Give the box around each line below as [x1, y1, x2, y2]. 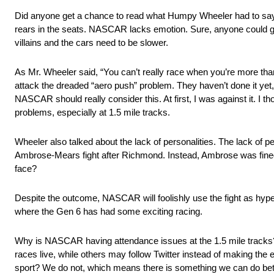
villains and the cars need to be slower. [15, 37, 168, 48]
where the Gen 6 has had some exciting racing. [15, 206, 202, 217]
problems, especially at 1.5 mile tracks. [15, 107, 170, 118]
